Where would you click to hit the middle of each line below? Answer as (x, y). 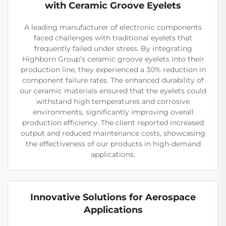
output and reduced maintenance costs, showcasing (113, 133)
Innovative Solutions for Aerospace (113, 197)
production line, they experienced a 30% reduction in (113, 69)
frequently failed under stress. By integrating (113, 48)
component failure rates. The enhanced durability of (113, 80)
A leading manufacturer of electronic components (113, 27)
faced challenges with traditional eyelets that (113, 38)
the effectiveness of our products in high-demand (113, 144)
